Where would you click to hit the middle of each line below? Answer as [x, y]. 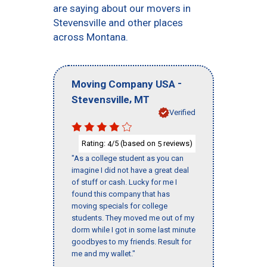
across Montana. [91, 37]
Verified [182, 112]
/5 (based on [134, 143]
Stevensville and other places [118, 23]
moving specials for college [119, 206]
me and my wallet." [103, 254]
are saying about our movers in [122, 8]
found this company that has [121, 194]
